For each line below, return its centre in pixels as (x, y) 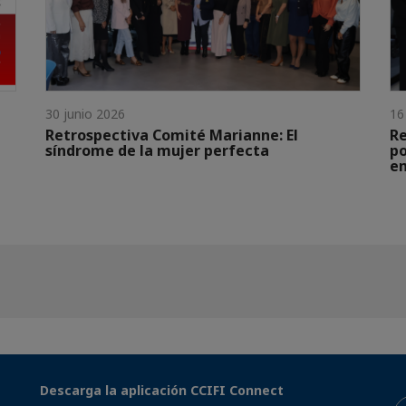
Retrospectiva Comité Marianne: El (172, 135)
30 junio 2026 (85, 113)
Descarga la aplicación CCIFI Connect (162, 390)
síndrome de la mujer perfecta (157, 150)
